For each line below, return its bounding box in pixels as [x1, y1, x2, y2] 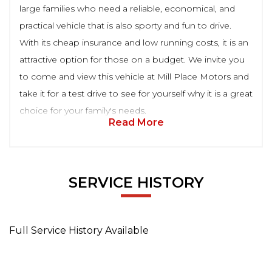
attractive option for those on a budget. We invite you [19, 53, 245, 65]
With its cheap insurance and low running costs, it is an [19, 36, 248, 48]
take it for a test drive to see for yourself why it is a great [19, 87, 253, 99]
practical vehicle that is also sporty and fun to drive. [19, 19, 231, 31]
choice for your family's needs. [19, 104, 146, 116]
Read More [108, 116, 164, 128]
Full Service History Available [9, 224, 149, 236]
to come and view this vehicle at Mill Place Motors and [19, 70, 249, 82]
